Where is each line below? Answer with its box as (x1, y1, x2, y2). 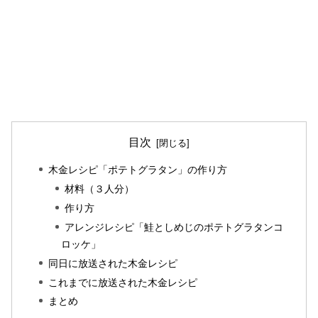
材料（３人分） (64, 183, 134, 195)
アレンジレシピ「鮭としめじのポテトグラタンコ (64, 221, 283, 233)
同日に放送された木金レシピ (48, 257, 177, 269)
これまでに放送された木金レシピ (48, 276, 197, 288)
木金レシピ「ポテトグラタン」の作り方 (48, 164, 227, 176)
